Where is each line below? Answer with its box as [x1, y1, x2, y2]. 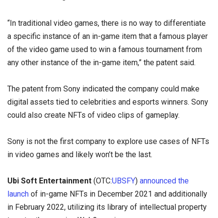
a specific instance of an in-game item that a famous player [7, 31, 208, 41]
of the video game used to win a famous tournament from [7, 44, 202, 54]
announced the [140, 176, 189, 186]
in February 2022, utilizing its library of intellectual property [7, 202, 207, 212]
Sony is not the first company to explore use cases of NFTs [7, 137, 209, 146]
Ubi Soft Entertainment [7, 176, 93, 186]
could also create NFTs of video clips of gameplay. [7, 110, 180, 120]
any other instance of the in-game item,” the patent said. [7, 57, 196, 67]
